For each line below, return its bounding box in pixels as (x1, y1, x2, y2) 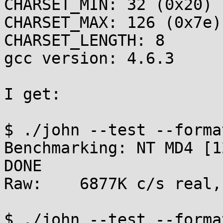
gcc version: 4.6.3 (4, 49, 174, 67)
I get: (4, 85, 61, 103)
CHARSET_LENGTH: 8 (4, 31, 165, 49)
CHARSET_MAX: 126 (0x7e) (4, 13, 222, 31)
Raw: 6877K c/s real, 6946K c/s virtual (4, 175, 42, 193)
